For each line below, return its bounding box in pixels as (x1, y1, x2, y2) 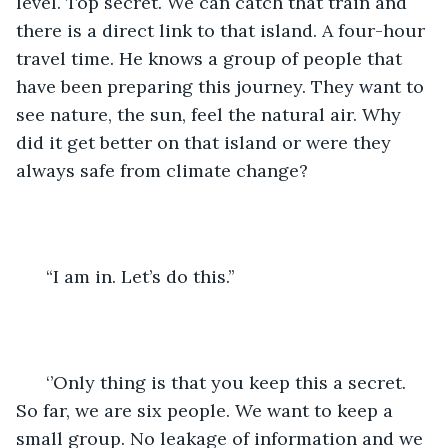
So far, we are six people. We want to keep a (16, 398, 398, 422)
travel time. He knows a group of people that (16, 46, 407, 70)
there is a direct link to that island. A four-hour (16, 18, 430, 42)
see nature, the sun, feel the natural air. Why (16, 102, 406, 126)
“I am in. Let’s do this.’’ (46, 264, 234, 288)
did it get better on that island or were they (16, 130, 396, 154)
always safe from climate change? (16, 158, 308, 182)
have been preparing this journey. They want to (16, 74, 429, 98)
